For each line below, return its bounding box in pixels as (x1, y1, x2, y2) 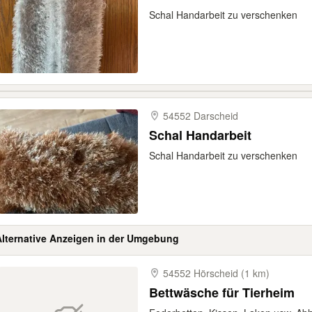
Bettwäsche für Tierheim (149, 283, 295, 302)
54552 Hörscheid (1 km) (163, 266, 270, 280)
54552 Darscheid (163, 109, 238, 123)
